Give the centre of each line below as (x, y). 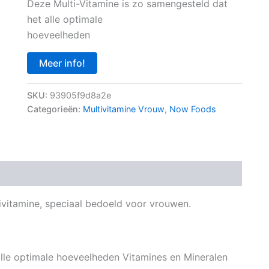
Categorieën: (55, 109)
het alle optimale (65, 19)
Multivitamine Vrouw (123, 109)
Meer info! (62, 63)
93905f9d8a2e (80, 95)
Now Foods (192, 109)
